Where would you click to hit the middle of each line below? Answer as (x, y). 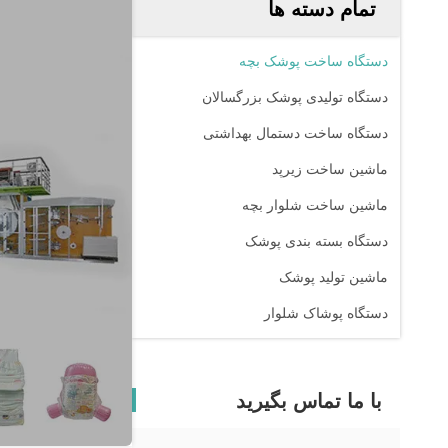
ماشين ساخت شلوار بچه (315, 205)
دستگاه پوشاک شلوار (326, 313)
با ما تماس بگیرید (309, 401)
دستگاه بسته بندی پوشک (316, 241)
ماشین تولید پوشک (333, 277)
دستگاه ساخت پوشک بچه (313, 61)
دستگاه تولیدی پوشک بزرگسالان (295, 97)
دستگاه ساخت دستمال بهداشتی (295, 133)
